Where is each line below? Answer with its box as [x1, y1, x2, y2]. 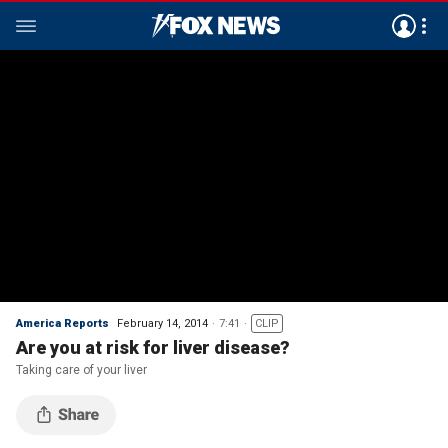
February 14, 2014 [117, 317, 208, 330]
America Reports [16, 317, 109, 330]
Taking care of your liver [16, 363, 147, 377]
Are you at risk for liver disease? [16, 337, 290, 358]
